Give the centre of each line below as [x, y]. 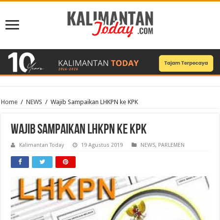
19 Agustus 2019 [102, 145]
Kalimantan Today [42, 145]
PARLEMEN [172, 145]
